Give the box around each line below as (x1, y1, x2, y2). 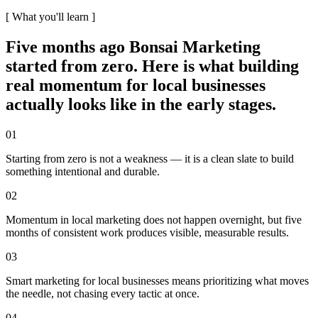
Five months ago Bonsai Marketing (6, 37, 261, 56)
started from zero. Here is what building (6, 56, 299, 75)
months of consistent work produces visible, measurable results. (6, 226, 289, 238)
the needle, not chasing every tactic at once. (6, 287, 199, 300)
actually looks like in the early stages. (6, 94, 276, 114)
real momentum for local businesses (6, 75, 265, 94)
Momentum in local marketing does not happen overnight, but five (6, 213, 302, 226)
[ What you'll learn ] (6, 10, 95, 23)
